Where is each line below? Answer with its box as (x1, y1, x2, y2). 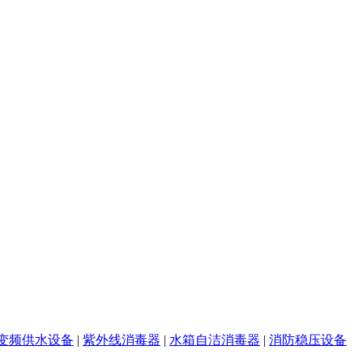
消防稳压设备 (269, 332, 347, 347)
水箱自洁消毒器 (169, 332, 260, 347)
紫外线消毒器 (83, 332, 160, 347)
